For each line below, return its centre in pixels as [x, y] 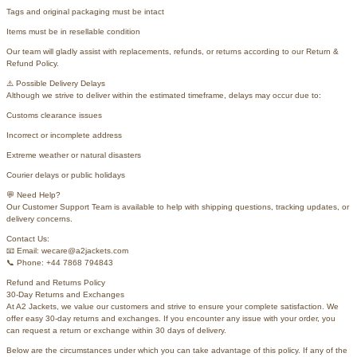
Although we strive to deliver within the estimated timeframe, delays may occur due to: [164, 95]
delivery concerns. [39, 218]
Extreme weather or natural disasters [74, 155]
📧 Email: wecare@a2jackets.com [67, 250]
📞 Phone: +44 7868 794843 [60, 262]
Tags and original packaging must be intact [85, 11]
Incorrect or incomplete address [64, 135]
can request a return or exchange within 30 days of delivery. [116, 330]
